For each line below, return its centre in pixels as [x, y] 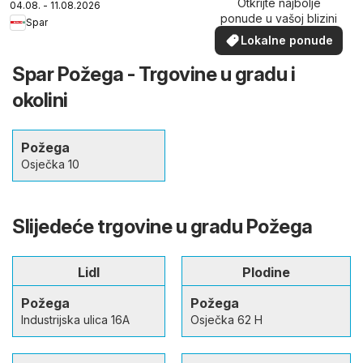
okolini [40, 100]
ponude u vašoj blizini [279, 19]
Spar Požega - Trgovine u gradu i [154, 74]
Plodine [266, 272]
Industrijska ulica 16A [75, 319]
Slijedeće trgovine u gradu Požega [162, 226]
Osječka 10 [50, 164]
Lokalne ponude [287, 41]
